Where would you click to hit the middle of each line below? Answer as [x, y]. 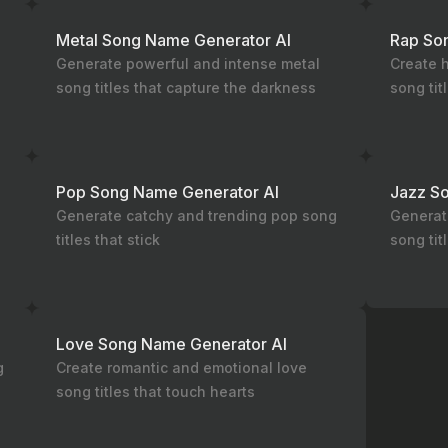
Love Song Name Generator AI [171, 344]
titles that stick [108, 239]
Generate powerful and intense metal [188, 63]
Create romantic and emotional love [181, 367]
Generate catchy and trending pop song [196, 215]
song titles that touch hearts [155, 391]
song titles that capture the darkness [186, 87]
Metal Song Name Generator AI [173, 40]
